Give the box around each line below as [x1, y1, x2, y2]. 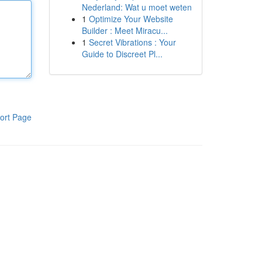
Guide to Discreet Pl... [81, 48, 163, 60]
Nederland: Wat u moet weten [81, 1, 192, 13]
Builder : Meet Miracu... [81, 25, 168, 36]
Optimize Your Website [88, 13, 173, 25]
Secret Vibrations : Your [88, 36, 176, 48]
